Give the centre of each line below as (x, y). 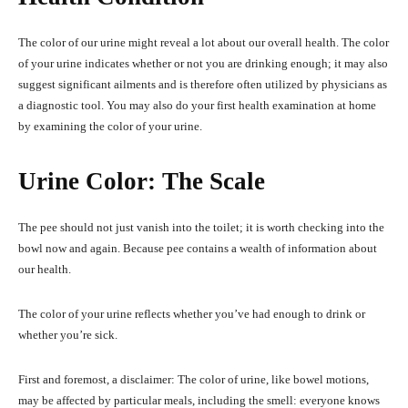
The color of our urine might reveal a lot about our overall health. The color (204, 43)
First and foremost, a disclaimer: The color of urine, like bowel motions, (194, 380)
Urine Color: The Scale (142, 182)
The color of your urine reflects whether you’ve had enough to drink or (192, 314)
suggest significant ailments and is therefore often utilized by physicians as (203, 85)
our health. (45, 270)
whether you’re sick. (68, 335)
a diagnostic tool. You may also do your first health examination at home (197, 106)
